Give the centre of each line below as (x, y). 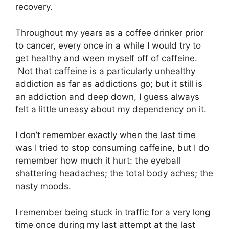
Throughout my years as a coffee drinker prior (109, 32)
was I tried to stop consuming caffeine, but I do (112, 148)
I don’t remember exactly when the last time (106, 135)
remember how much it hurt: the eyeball (98, 161)
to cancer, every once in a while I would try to (108, 45)
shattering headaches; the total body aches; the (114, 174)
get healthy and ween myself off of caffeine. (106, 58)
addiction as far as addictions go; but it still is (109, 84)
